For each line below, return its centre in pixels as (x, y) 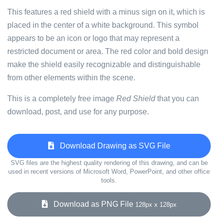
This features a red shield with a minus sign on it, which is (106, 12)
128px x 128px (156, 205)
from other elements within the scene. (71, 78)
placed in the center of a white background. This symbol (103, 25)
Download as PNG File (91, 204)
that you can (177, 99)
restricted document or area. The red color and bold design (108, 51)
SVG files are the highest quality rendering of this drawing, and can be (109, 163)
